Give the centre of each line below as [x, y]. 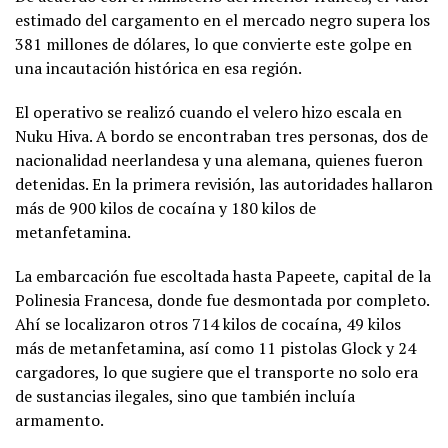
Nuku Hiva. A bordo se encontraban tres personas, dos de [221, 136]
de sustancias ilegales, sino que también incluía [185, 396]
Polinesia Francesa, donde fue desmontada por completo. [222, 300]
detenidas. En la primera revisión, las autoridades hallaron [224, 184]
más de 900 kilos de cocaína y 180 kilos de [165, 208]
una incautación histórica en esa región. [158, 68]
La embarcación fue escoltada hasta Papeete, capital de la [223, 276]
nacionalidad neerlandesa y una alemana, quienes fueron [219, 160]
